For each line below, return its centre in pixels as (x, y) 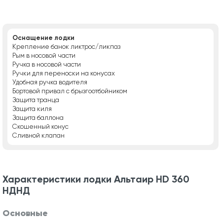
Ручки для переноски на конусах (64, 73)
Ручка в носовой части (47, 64)
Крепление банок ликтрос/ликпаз (66, 46)
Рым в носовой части (44, 55)
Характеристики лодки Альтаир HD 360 (96, 179)
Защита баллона (38, 117)
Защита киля (32, 109)
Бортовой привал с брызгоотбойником (70, 91)
